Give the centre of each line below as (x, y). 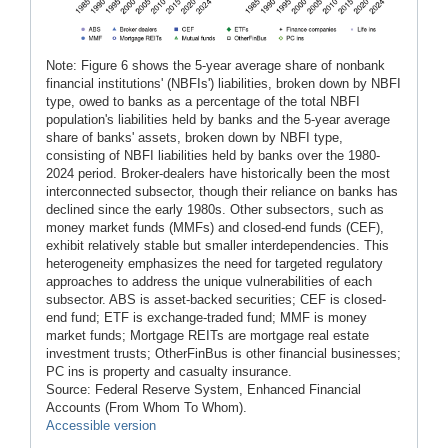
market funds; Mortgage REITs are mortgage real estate (207, 336)
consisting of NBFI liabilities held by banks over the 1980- (213, 156)
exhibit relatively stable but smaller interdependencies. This (217, 246)
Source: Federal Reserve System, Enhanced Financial (203, 390)
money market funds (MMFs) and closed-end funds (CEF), (215, 228)
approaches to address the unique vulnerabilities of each (209, 282)
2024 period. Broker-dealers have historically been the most (218, 174)
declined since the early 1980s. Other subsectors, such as (215, 210)
